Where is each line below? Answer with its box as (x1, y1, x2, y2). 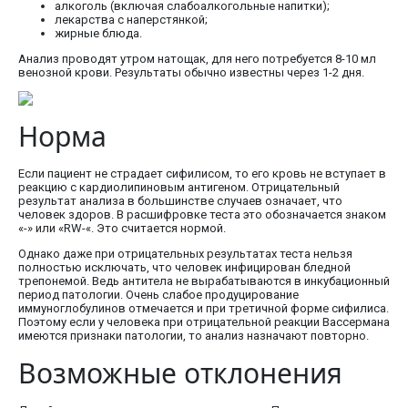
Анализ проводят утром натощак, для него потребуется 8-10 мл (18, 52, 376, 66)
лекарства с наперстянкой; (55, 13, 208, 27)
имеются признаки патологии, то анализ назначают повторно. (18, 329, 369, 343)
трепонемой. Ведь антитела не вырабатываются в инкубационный (18, 274, 390, 289)
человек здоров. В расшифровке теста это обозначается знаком (18, 208, 386, 222)
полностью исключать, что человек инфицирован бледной (18, 260, 351, 275)
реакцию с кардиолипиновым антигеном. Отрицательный (18, 180, 340, 195)
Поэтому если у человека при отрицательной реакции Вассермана (18, 315, 390, 330)
